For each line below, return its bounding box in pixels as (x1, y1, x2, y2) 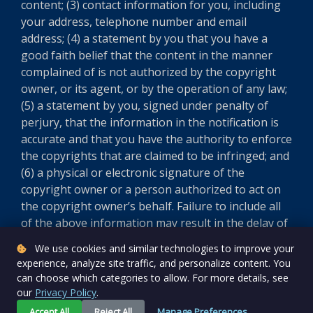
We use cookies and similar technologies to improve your (32, 242, 294, 255)
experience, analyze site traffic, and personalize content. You (17, 256, 291, 270)
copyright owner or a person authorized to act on (21, 182, 281, 197)
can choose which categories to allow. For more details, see (17, 271, 289, 284)
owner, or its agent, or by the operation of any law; (21, 81, 287, 96)
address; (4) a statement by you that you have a (21, 31, 268, 46)
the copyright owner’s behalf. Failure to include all (21, 198, 281, 214)
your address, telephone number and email (21, 14, 247, 29)
